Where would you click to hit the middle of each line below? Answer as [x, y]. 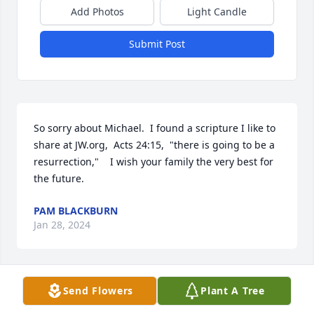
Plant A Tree [233, 291]
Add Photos [97, 12]
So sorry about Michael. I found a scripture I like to [155, 128]
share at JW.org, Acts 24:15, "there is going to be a [154, 145]
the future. [59, 179]
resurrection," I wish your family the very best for [153, 162]
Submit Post [157, 44]
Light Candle [217, 12]
